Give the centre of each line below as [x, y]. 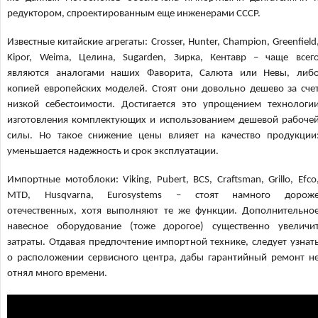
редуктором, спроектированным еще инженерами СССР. [134, 14]
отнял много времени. [57, 274]
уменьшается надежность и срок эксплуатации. [113, 152]
